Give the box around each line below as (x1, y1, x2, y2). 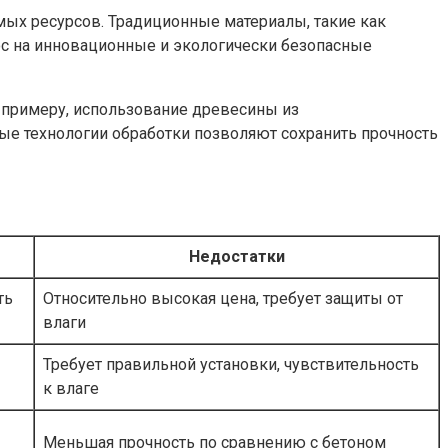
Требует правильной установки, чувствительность (43, 355, 419, 375)
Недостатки (188, 247, 285, 267)
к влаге (43, 379, 99, 399)
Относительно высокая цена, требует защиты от (43, 289, 403, 309)
